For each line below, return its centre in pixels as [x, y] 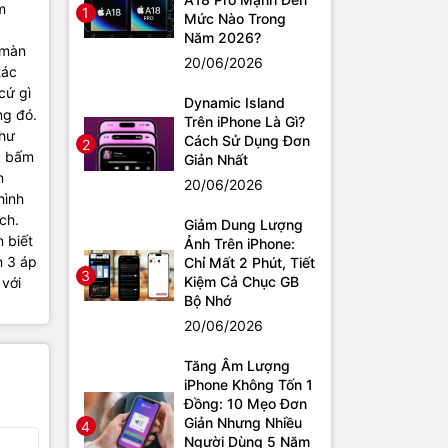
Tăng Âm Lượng [236, 366]
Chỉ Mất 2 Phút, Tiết [249, 263]
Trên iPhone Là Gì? [244, 122]
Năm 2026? [222, 38]
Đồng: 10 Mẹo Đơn [245, 404]
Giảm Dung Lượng [243, 225]
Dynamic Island [234, 103]
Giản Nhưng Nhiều [242, 423]
